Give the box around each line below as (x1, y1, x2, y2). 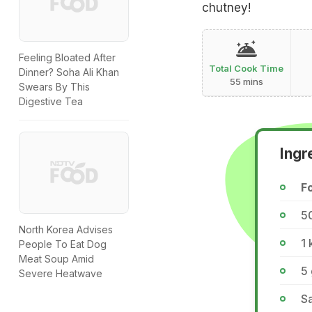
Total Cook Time (209, 62, 284, 74)
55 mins (229, 75, 263, 87)
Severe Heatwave (19, 267, 102, 280)
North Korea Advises (19, 224, 113, 236)
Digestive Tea (19, 95, 83, 108)
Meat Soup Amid (19, 253, 94, 265)
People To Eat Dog (19, 238, 107, 251)
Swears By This (19, 81, 90, 93)
